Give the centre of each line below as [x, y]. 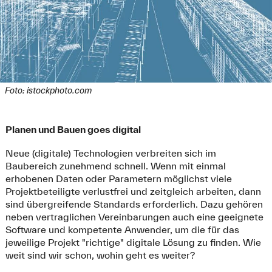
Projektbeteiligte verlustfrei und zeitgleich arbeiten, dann [133, 191]
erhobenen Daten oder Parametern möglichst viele [118, 178]
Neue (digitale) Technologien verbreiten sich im [110, 153]
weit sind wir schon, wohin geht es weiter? [100, 255]
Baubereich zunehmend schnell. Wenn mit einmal [115, 165]
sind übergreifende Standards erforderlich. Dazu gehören [134, 204]
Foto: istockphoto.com [48, 91]
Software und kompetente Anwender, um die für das [122, 229]
